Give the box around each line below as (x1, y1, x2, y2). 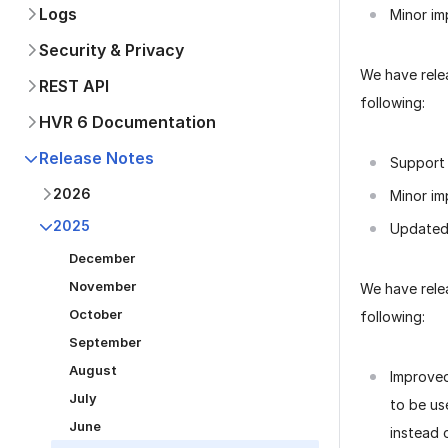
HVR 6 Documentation (39, 112, 216, 132)
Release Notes (39, 148, 154, 168)
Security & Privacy (39, 40, 184, 60)
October (69, 306, 122, 322)
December (69, 250, 135, 266)
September (69, 334, 141, 350)
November (69, 278, 136, 294)
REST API (39, 76, 109, 96)
